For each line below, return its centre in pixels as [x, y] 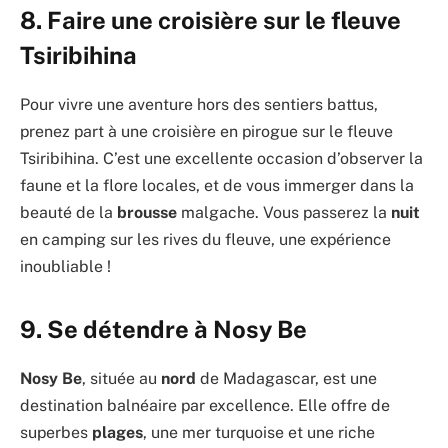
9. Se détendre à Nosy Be [163, 328]
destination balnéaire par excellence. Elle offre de [205, 405]
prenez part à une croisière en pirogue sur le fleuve [206, 131]
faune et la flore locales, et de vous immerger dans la [217, 185]
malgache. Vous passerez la [284, 212]
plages [117, 432]
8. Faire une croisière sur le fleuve [210, 19]
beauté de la [68, 212]
